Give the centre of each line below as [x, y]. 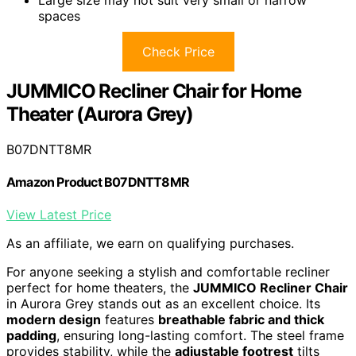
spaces [59, 15]
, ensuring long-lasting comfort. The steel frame [200, 336]
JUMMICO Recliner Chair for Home [154, 91]
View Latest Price [59, 215]
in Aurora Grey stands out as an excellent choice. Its [163, 304]
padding [31, 336]
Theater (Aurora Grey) [100, 114]
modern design [54, 320]
